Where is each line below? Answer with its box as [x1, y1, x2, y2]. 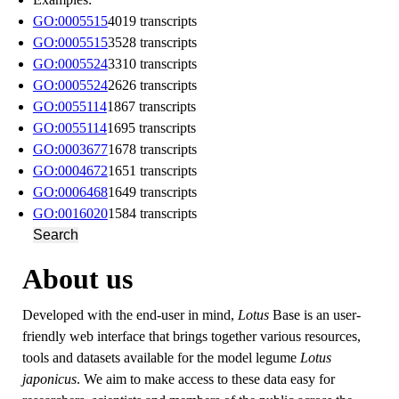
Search [32, 227, 78, 242]
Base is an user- [268, 307, 361, 322]
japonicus [21, 371, 77, 387]
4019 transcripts [107, 13, 197, 28]
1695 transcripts [106, 120, 196, 135]
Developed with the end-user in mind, [21, 307, 238, 322]
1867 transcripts [106, 99, 196, 114]
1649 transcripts [107, 184, 197, 199]
